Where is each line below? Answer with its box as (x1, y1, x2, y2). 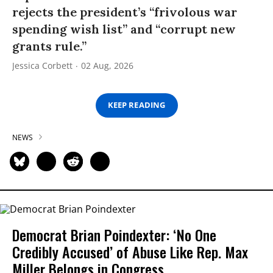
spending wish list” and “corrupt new (12, 21, 236, 37)
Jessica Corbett (12, 59, 73, 71)
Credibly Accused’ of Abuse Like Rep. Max (12, 240, 248, 263)
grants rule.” (12, 38, 87, 54)
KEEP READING (108, 99, 165, 111)
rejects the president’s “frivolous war (12, 4, 237, 19)
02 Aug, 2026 (81, 59, 133, 71)
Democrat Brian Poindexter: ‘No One (12, 223, 216, 246)
